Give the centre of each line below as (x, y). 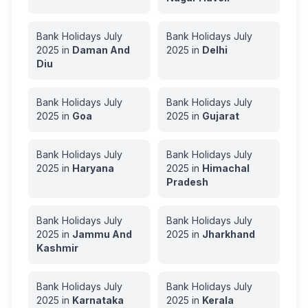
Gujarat (221, 116)
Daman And (101, 50)
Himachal (226, 168)
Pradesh (187, 182)
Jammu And (102, 234)
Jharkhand (229, 234)
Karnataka (98, 300)
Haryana (93, 168)
